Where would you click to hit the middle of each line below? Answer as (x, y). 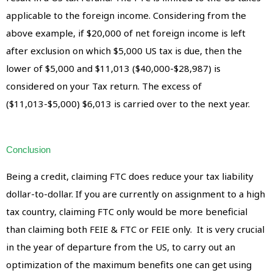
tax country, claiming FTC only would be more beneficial (127, 211)
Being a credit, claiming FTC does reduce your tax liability (130, 176)
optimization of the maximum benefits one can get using (129, 264)
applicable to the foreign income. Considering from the (126, 15)
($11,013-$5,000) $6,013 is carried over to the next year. (128, 103)
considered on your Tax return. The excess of (104, 86)
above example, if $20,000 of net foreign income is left (126, 33)
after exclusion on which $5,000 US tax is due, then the (124, 50)
